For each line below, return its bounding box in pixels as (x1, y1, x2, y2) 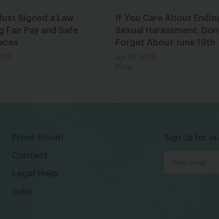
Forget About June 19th (115, 38, 215, 47)
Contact (11, 151, 48, 160)
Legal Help (11, 169, 57, 178)
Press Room (11, 132, 64, 142)
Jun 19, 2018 (115, 54, 155, 61)
